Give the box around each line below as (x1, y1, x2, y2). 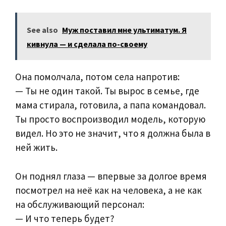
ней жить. (15, 141, 58, 154)
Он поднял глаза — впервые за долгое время (15, 169, 207, 182)
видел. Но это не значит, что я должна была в (15, 127, 210, 140)
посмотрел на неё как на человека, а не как (15, 184, 202, 196)
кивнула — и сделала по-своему (27, 39, 147, 49)
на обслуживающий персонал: (15, 198, 144, 210)
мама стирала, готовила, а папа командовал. (15, 99, 206, 111)
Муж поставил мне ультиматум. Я (62, 25, 187, 35)
